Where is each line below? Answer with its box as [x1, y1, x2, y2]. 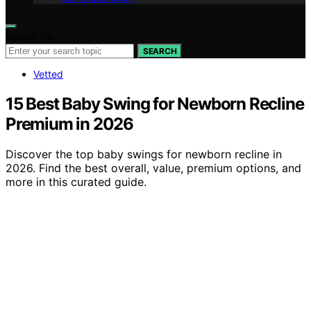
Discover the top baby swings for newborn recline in [6, 147, 282, 162]
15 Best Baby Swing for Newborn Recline [6, 93, 304, 114]
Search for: [6, 30, 56, 42]
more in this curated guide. [6, 175, 146, 190]
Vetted [33, 67, 63, 80]
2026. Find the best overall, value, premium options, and [6, 161, 301, 176]
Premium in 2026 [6, 113, 134, 134]
